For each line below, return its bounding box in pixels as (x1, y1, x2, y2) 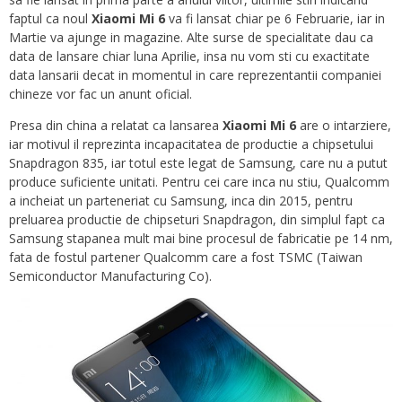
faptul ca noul (9, 10, 92, 27)
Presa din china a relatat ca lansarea (9, 117, 223, 134)
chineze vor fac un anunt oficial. (9, 85, 192, 102)
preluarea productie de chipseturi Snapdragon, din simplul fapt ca (9, 211, 385, 228)
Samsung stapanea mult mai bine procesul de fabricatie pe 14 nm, (9, 230, 393, 247)
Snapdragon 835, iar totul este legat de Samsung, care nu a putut (9, 154, 388, 171)
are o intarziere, (296, 117, 391, 134)
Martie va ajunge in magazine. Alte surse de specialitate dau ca (9, 29, 373, 46)
